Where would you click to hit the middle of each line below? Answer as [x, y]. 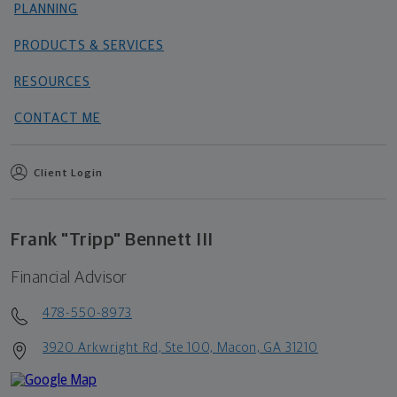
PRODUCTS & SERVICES [89, 45]
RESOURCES [52, 82]
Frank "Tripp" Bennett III [112, 239]
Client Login [68, 173]
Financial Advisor [69, 277]
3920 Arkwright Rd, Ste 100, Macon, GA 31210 [180, 347]
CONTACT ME [58, 118]
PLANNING [46, 9]
